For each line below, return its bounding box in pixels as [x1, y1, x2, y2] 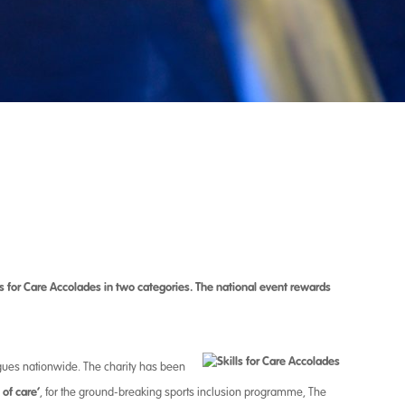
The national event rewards [193, 279, 331, 295]
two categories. [116, 279, 193, 295]
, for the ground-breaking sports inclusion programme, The [40, 385, 326, 400]
